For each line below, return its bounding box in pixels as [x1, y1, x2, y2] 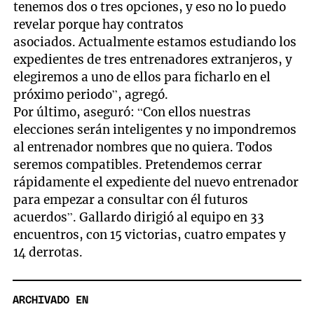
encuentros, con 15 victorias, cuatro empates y [13, 227, 287, 243]
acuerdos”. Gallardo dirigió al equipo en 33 [13, 210, 265, 226]
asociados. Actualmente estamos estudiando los [13, 34, 297, 50]
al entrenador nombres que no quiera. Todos [13, 139, 273, 156]
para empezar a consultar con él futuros [13, 192, 249, 208]
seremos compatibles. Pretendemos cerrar [13, 157, 263, 173]
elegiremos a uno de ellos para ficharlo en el [13, 69, 271, 86]
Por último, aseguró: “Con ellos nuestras [13, 104, 252, 121]
